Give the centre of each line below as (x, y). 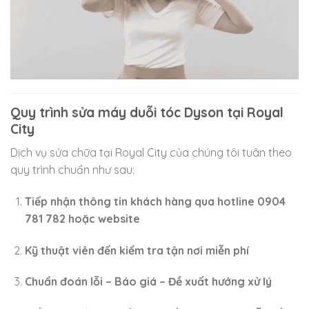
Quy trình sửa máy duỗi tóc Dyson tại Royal (147, 113)
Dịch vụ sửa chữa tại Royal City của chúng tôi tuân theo (151, 153)
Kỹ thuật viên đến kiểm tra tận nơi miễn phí (137, 250)
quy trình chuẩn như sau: (72, 170)
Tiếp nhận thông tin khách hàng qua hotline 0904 (155, 201)
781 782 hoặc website (82, 218)
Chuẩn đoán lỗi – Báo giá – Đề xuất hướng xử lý (148, 282)
